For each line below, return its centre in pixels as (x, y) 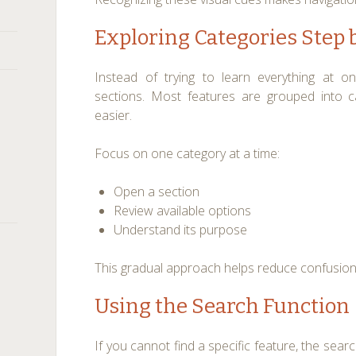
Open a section (157, 192)
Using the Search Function (222, 306)
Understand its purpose (181, 230)
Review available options (183, 211)
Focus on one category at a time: (188, 153)
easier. (114, 115)
